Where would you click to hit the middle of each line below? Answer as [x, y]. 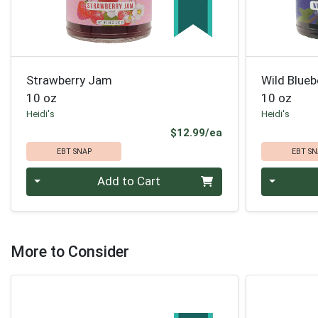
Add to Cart [128, 181]
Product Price [258, 132]
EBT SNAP [74, 151]
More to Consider [70, 252]
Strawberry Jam [70, 80]
